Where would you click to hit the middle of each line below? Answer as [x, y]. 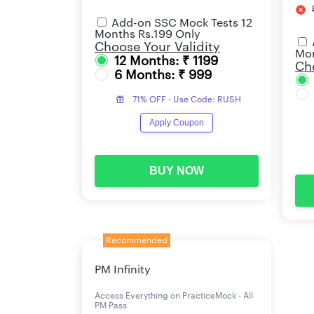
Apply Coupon [177, 122]
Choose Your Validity [157, 47]
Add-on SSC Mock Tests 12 [182, 23]
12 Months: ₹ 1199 [166, 61]
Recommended [137, 240]
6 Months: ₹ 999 [163, 75]
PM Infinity [123, 269]
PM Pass [111, 305]
